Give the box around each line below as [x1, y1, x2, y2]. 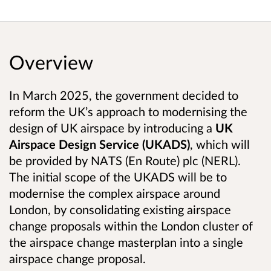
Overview [9, 50, 93, 74]
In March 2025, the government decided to [9, 87, 238, 102]
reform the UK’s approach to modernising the [9, 103, 247, 119]
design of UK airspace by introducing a [9, 120, 215, 135]
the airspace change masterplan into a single [9, 234, 243, 249]
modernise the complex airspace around [9, 185, 220, 200]
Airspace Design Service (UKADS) [9, 136, 190, 151]
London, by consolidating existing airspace [9, 201, 231, 217]
